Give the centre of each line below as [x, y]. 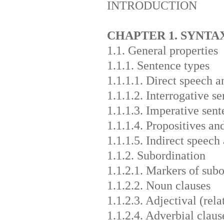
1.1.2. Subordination [156, 155]
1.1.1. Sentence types [158, 65]
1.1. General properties [162, 50]
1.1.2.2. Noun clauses [158, 185]
